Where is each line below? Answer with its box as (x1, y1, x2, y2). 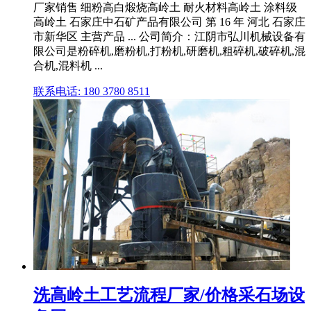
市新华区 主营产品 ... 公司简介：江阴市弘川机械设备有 (33, 31, 305, 43)
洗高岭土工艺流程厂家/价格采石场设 (33, 286, 305, 305)
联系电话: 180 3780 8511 (33, 85, 150, 98)
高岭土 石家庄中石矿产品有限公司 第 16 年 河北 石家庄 (33, 16, 305, 28)
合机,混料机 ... (33, 60, 103, 72)
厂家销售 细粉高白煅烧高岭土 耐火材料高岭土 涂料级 (33, 1, 297, 14)
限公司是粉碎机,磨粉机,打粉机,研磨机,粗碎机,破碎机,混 (33, 45, 305, 58)
